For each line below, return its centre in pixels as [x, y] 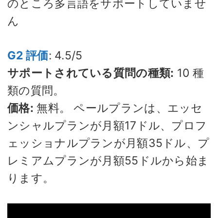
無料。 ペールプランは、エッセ [118, 108]
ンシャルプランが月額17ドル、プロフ [107, 125]
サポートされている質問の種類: [91, 73]
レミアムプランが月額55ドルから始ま [108, 160]
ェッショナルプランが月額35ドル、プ [109, 143]
